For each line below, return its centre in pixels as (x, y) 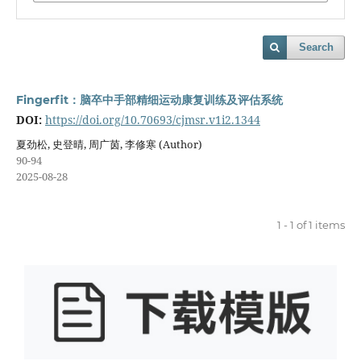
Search (317, 48)
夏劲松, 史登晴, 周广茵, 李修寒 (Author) (109, 144)
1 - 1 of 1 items (311, 224)
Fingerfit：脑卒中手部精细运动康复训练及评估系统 (149, 100)
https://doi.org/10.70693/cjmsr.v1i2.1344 (152, 120)
